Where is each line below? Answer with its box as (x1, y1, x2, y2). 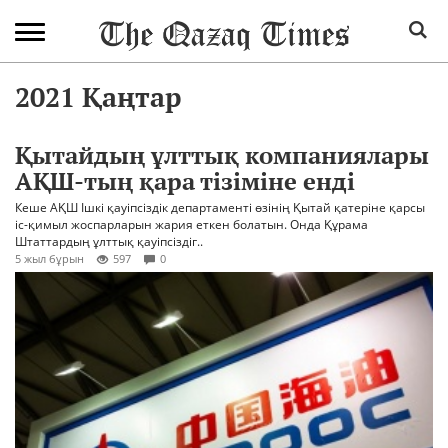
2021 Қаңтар (15, 79, 181, 115)
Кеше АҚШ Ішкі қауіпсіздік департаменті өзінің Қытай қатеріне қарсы (15, 199, 425, 216)
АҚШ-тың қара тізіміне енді (15, 165, 355, 197)
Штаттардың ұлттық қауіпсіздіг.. (15, 233, 203, 250)
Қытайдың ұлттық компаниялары (15, 139, 429, 171)
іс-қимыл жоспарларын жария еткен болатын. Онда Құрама (15, 216, 368, 233)
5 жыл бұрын (15, 251, 84, 266)
